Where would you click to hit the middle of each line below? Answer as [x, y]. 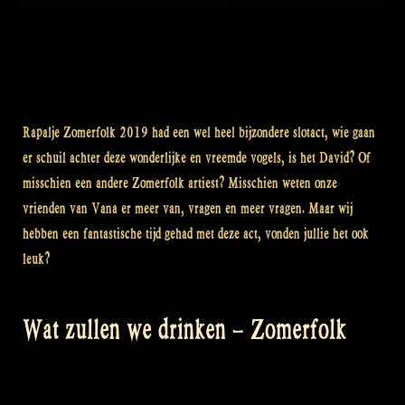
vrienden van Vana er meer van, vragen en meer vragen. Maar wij [188, 208]
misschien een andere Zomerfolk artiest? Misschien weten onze [180, 183]
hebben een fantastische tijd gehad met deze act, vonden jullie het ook [196, 233]
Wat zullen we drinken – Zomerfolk [184, 329]
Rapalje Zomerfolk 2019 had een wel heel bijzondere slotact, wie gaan [199, 132]
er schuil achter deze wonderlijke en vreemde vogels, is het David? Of [197, 157]
